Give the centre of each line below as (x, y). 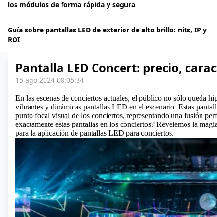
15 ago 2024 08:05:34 (50, 80)
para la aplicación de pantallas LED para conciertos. (95, 133)
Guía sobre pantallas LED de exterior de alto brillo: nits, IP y (107, 30)
